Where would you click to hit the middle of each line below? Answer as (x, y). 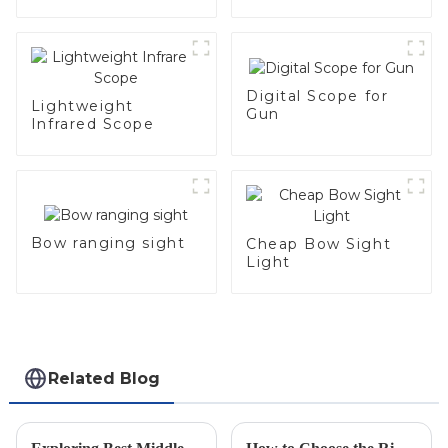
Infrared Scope (92, 124)
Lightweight (82, 106)
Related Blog (104, 378)
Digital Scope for (317, 96)
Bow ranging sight (108, 243)
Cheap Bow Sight (318, 244)
